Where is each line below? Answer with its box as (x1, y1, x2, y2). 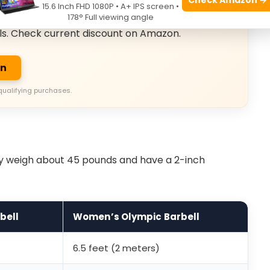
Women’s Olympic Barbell (73, 210, 200, 224)
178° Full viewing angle (67, 11, 154, 23)
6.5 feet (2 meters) (73, 242, 160, 255)
